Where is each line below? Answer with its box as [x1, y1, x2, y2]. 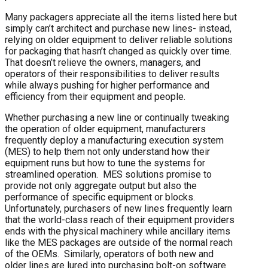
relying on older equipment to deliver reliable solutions [5, 33, 233, 45]
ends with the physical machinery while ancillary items [5, 225, 230, 237]
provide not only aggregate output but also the [5, 179, 197, 191]
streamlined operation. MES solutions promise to [5, 168, 212, 180]
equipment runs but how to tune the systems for [5, 157, 205, 169]
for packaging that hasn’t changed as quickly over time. [5, 45, 234, 57]
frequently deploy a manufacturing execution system [5, 134, 224, 146]
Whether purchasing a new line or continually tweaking [5, 111, 229, 123]
